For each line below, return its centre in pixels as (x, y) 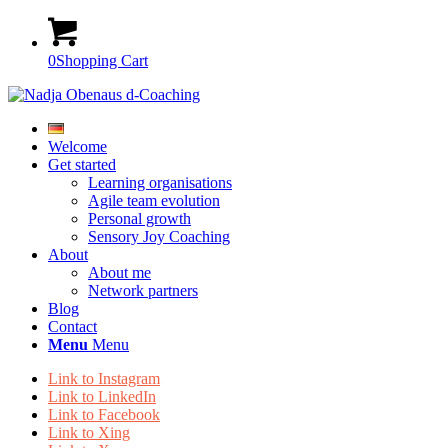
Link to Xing (89, 432)
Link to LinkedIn (102, 396)
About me (119, 272)
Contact (72, 326)
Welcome (77, 146)
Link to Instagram (104, 378)
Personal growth (139, 218)
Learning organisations (160, 182)
